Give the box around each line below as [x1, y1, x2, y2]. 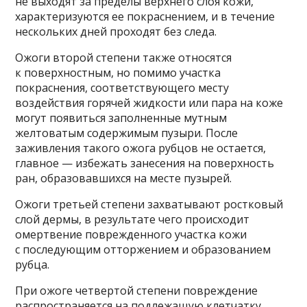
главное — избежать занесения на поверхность [15, 155, 275, 171]
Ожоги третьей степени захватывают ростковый [15, 196, 284, 212]
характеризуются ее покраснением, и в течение [15, 8, 275, 24]
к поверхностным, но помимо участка [15, 64, 221, 80]
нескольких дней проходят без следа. [15, 23, 217, 39]
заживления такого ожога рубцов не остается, [15, 140, 267, 156]
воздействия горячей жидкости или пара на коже [15, 95, 284, 110]
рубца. [15, 256, 50, 272]
